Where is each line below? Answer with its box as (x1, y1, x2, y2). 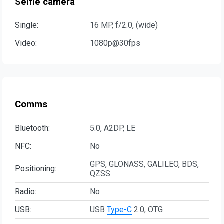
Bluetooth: (15, 123, 50, 133)
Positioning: (15, 164, 56, 174)
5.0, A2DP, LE (90, 123, 135, 133)
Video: (15, 38, 37, 48)
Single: (15, 20, 38, 30)
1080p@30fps (90, 38, 140, 48)
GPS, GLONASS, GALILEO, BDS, (90, 159, 199, 169)
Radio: (15, 186, 36, 196)
